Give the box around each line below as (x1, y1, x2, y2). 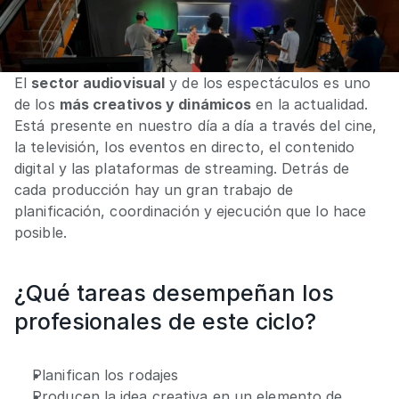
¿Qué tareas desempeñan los (14, 280, 334, 306)
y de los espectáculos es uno (165, 74, 371, 92)
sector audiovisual (31, 74, 166, 92)
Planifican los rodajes (32, 366, 179, 384)
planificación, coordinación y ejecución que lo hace (14, 202, 367, 220)
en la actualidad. (251, 95, 369, 113)
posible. (14, 224, 71, 241)
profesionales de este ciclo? (14, 308, 316, 335)
